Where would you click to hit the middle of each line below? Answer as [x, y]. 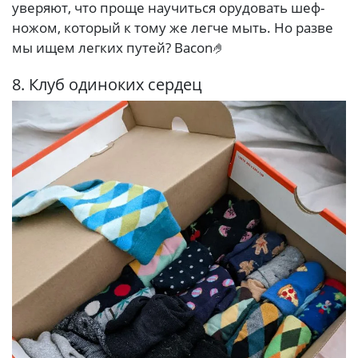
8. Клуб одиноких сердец [107, 84]
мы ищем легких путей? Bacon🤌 [119, 47]
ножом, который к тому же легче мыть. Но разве [173, 27]
